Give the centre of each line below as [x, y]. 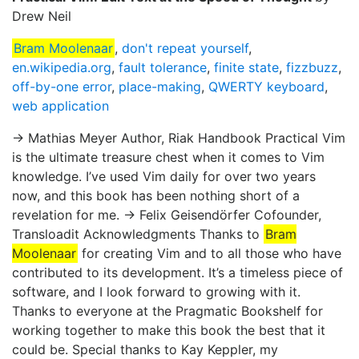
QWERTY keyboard [266, 87]
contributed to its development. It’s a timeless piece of [177, 273]
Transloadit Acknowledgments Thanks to [138, 234]
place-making [160, 87]
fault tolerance [163, 68]
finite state [246, 68]
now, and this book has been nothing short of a [156, 196]
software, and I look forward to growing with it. [156, 292]
